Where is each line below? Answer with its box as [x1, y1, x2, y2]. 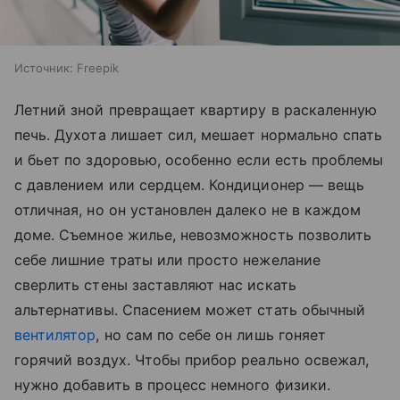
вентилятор [14, 325, 96, 344]
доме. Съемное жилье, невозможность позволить [14, 225, 372, 244]
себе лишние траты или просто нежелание [14, 250, 321, 269]
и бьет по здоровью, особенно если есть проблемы [14, 150, 384, 169]
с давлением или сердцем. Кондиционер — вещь [14, 175, 365, 194]
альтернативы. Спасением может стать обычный [14, 300, 366, 319]
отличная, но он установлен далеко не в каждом [14, 200, 362, 219]
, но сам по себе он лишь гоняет [96, 325, 326, 344]
